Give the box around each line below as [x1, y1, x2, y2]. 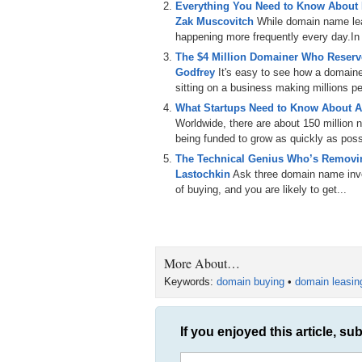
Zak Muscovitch [175, 15, 254, 27]
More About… [164, 255, 240, 271]
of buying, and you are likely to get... [175, 183, 347, 196]
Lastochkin [175, 168, 230, 180]
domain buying [217, 276, 284, 288]
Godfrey [175, 66, 215, 78]
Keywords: [164, 276, 217, 288]
